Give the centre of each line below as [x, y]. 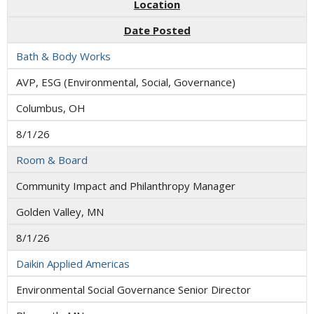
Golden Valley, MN [60, 211]
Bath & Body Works [63, 56]
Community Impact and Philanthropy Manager [126, 185]
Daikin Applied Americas [73, 263]
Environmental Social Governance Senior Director [134, 289]
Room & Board [52, 159]
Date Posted [157, 30]
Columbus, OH [51, 108]
